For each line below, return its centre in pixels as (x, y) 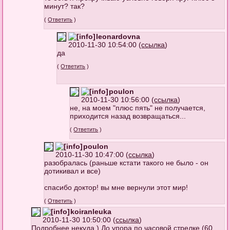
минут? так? (65, 6)
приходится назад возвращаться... (128, 116)
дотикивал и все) (73, 171)
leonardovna (118, 37)
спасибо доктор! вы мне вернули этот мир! (116, 188)
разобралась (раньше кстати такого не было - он (127, 163)
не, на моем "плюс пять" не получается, (138, 108)
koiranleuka (91, 211)
